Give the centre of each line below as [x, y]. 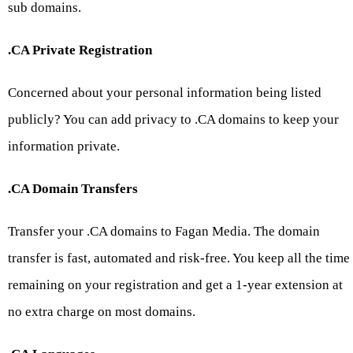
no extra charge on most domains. [102, 312]
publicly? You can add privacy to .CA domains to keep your [173, 120]
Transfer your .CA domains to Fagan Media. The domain [164, 232]
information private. [64, 147]
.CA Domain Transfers [73, 189]
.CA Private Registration [80, 50]
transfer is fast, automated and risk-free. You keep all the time [179, 258]
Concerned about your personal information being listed [165, 93]
